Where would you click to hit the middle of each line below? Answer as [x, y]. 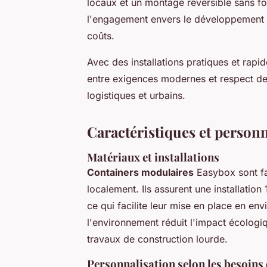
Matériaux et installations [153, 157]
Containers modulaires [140, 173]
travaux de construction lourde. [157, 239]
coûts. [101, 36]
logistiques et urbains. [136, 96]
